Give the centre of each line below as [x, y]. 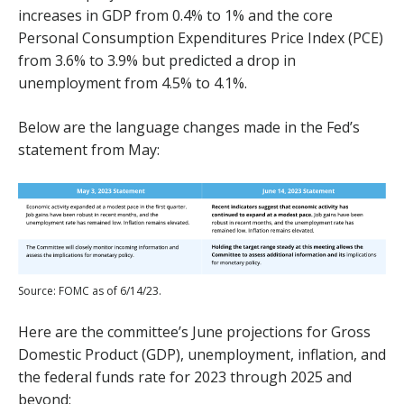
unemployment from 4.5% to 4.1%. [133, 83]
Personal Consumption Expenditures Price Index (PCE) [201, 38]
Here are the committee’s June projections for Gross [194, 332]
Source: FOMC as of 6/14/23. [90, 291]
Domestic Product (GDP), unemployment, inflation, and [202, 355]
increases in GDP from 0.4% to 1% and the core [175, 15]
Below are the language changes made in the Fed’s [189, 127]
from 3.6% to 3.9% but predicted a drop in [157, 60]
